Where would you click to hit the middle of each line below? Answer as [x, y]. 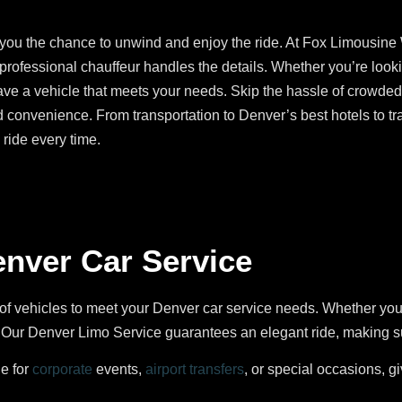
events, [119, 370]
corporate [62, 370]
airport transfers [195, 370]
